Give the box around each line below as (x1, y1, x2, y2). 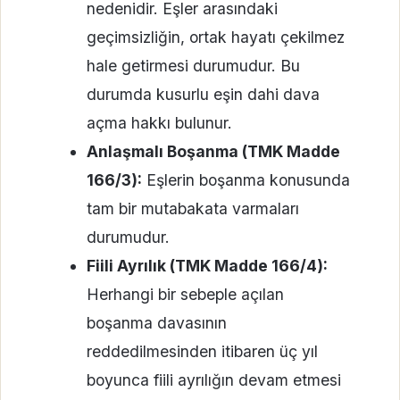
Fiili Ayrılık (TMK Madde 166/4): (86, 255, 328, 275)
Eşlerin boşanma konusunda (141, 170, 350, 189)
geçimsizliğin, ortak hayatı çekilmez (86, 27, 345, 46)
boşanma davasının (86, 312, 227, 332)
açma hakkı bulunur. (86, 112, 232, 132)
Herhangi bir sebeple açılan (86, 284, 284, 304)
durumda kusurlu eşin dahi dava (86, 84, 320, 104)
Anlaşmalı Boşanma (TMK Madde (86, 141, 340, 161)
